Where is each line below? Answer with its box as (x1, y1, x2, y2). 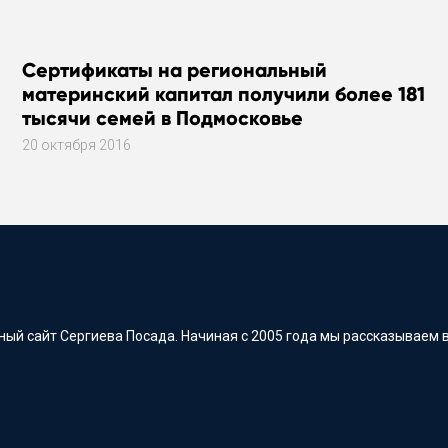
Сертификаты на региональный (21, 58, 327, 83)
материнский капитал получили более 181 (21, 82, 425, 107)
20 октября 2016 (21, 137, 131, 154)
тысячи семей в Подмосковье (21, 106, 303, 131)
